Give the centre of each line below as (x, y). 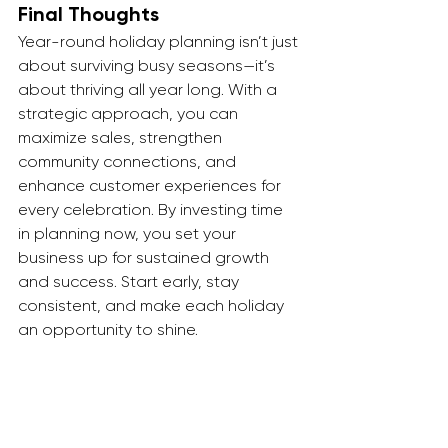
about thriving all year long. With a (149, 89)
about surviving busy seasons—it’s (148, 65)
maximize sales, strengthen (122, 137)
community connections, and (129, 161)
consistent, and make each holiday (153, 305)
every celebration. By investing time (152, 209)
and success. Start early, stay (130, 281)
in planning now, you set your (129, 233)
